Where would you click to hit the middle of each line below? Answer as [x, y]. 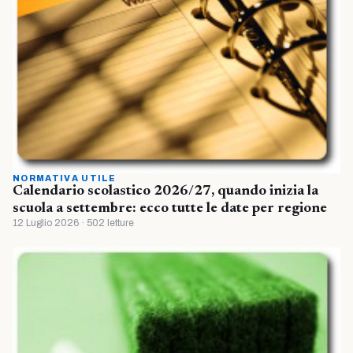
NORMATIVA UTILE [65, 178]
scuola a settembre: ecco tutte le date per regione [170, 208]
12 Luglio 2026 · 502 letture [73, 223]
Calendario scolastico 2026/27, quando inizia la [165, 191]
